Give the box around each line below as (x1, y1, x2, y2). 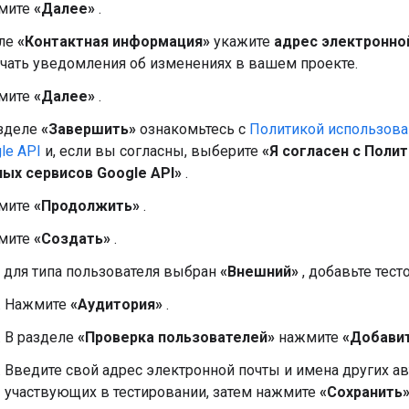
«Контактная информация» (17, 32, 210, 50)
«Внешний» (220, 262, 299, 280)
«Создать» (34, 229, 110, 247)
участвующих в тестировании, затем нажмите (5, 383, 320, 401)
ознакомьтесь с (136, 120, 249, 138)
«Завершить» (41, 120, 136, 138)
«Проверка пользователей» (78, 328, 275, 346)
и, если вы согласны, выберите (41, 142, 262, 160)
